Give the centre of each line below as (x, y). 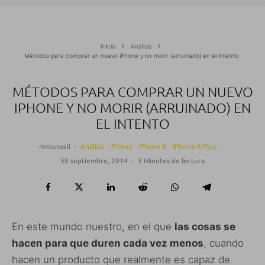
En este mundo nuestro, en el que (93, 227)
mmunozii (55, 146)
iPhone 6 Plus (194, 146)
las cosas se (205, 227)
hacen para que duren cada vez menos (108, 243)
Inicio (108, 46)
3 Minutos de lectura (171, 161)
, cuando (224, 243)
